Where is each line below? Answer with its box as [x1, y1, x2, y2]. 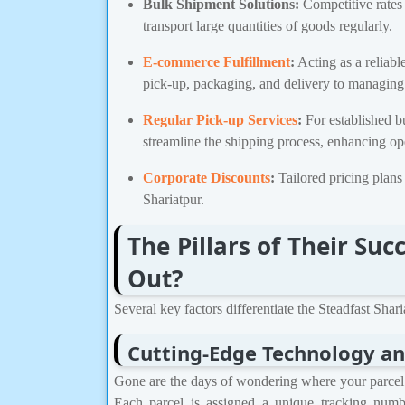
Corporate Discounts [143, 169, 270, 185]
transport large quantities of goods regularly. [143, 17, 392, 33]
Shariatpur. [143, 191, 204, 207]
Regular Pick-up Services [143, 111, 297, 127]
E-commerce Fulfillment [143, 53, 290, 70]
